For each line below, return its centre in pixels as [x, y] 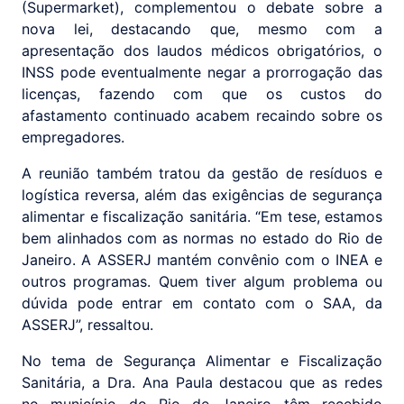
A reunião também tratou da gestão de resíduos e [202, 174]
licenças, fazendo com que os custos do [202, 94]
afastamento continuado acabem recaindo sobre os [202, 116]
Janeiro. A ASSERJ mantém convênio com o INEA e [202, 260]
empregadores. [73, 138]
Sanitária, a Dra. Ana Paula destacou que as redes [202, 383]
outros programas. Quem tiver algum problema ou [202, 282]
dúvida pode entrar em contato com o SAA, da [202, 303]
